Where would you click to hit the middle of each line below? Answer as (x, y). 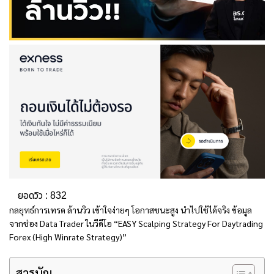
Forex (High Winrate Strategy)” (68, 236)
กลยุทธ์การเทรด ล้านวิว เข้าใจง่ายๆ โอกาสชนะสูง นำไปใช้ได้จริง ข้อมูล (131, 209)
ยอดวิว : (33, 196)
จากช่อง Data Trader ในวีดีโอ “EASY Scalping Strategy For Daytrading (136, 223)
